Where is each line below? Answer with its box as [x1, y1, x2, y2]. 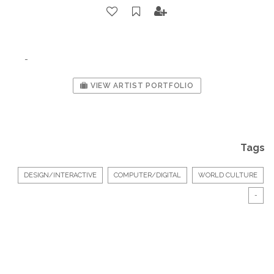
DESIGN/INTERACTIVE [24, 171, 97, 180]
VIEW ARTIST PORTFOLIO [88, 81, 194, 91]
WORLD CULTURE [198, 171, 257, 180]
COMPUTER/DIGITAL [114, 171, 181, 180]
